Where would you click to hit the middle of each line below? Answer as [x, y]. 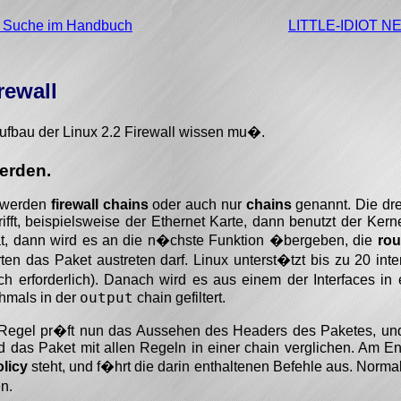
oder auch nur [197, 205]
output [107, 298]
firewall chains [100, 205]
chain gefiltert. [179, 298]
